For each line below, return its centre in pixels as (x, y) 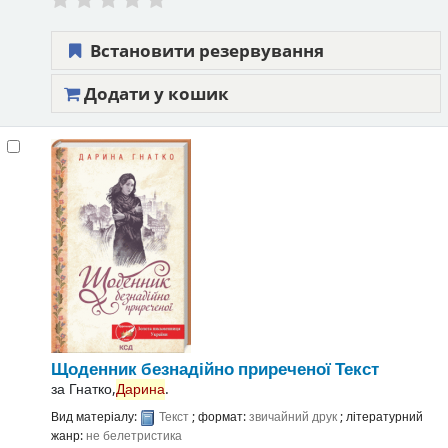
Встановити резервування (204, 50)
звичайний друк (294, 417)
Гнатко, (92, 390)
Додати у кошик (154, 93)
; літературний (381, 417)
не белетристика (133, 436)
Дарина (140, 390)
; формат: (220, 417)
